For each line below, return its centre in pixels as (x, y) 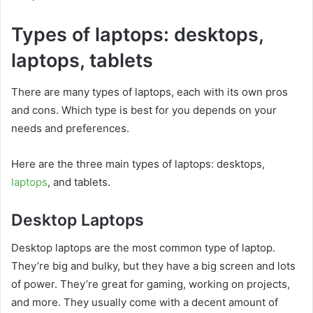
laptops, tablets (82, 60)
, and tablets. (79, 182)
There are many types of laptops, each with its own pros (150, 92)
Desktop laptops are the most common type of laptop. (143, 248)
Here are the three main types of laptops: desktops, (138, 163)
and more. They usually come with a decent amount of (145, 302)
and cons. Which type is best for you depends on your (144, 110)
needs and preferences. (70, 128)
